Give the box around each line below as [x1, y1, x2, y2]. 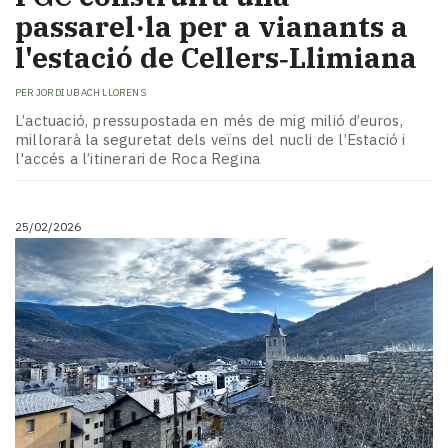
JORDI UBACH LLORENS [36, 85, 146, 99]
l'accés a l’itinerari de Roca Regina [15, 149, 261, 169]
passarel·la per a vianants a [15, 8, 408, 46]
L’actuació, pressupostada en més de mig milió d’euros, [15, 111, 403, 131]
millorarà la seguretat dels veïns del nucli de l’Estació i [15, 130, 406, 150]
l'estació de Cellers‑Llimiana [15, 39, 417, 77]
